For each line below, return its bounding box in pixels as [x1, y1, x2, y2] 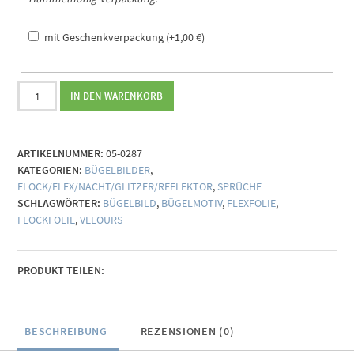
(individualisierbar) [17, 114, 105, 129]
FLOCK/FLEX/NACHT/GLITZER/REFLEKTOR [17, 179, 213, 194]
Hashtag [17, 97, 56, 112]
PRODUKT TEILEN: [17, 263, 105, 278]
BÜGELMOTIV [161, 196, 223, 211]
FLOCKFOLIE [17, 213, 76, 228]
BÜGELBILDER [85, 163, 151, 178]
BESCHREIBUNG [24, 324, 107, 339]
